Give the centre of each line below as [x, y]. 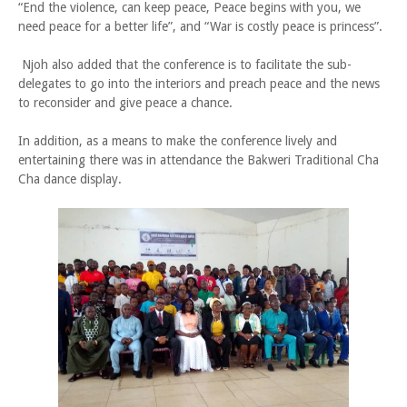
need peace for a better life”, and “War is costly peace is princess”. [200, 26]
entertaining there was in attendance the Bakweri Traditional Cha [199, 160]
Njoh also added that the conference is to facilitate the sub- [185, 65]
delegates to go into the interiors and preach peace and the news [199, 84]
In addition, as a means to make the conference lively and [178, 141]
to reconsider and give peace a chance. [125, 103]
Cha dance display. [70, 179]
